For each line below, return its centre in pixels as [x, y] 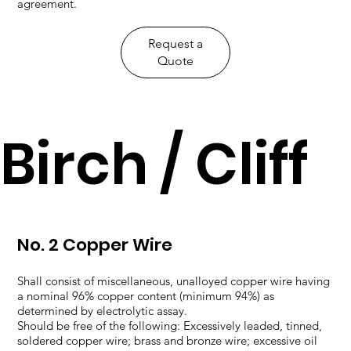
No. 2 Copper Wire [95, 245]
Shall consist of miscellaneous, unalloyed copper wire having [174, 281]
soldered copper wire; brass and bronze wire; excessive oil [168, 340]
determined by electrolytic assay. [103, 311]
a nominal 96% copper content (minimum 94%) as [146, 296]
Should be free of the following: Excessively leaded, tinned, [170, 326]
